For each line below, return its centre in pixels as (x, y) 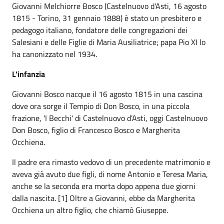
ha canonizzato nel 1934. (54, 54)
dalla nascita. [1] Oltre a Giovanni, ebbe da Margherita (103, 198)
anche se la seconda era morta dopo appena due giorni (104, 186)
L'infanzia (28, 74)
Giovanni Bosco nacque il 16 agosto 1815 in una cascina (107, 94)
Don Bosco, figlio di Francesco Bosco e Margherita (96, 130)
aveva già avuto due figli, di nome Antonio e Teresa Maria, (110, 174)
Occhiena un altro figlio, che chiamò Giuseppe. (90, 210)
